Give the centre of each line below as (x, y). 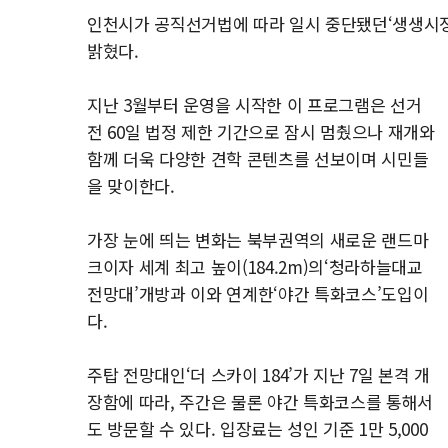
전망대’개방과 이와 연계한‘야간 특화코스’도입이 (258, 293)
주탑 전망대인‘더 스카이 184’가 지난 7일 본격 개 (258, 374)
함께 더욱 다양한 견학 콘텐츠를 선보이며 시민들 (258, 158)
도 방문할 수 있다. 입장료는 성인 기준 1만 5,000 (257, 428)
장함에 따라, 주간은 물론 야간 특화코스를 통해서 (260, 401)
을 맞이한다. (131, 185)
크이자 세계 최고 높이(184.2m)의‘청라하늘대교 (255, 266)
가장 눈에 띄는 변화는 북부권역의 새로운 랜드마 (258, 239)
